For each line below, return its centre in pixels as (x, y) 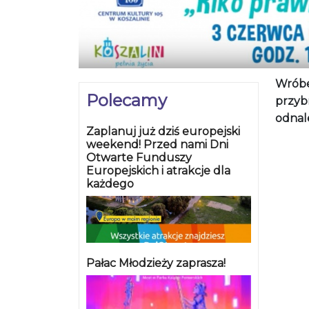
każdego (110, 184)
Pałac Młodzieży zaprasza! (156, 263)
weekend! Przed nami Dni (157, 145)
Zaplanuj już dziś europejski (163, 132)
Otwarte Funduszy (139, 158)
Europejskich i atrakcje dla (158, 171)
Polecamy (127, 101)
